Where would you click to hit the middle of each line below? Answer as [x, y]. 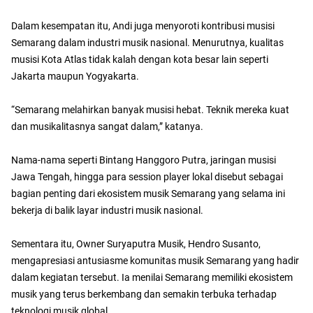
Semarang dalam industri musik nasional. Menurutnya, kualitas [147, 43]
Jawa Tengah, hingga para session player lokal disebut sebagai [147, 177]
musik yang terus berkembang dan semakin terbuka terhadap [144, 294]
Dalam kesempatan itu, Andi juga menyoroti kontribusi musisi [143, 26]
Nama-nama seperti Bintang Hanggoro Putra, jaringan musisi [144, 160]
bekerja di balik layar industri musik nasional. [107, 211]
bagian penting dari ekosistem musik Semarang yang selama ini [148, 194]
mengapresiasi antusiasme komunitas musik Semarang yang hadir [155, 261]
